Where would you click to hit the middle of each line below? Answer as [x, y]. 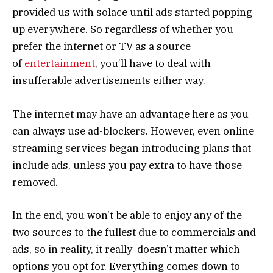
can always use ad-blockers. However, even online [133, 131]
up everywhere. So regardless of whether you [123, 30]
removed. [35, 182]
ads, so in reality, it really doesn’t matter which [126, 249]
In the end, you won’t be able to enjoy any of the [127, 215]
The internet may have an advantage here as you [130, 114]
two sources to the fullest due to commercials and [134, 232]
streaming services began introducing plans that [132, 148]
